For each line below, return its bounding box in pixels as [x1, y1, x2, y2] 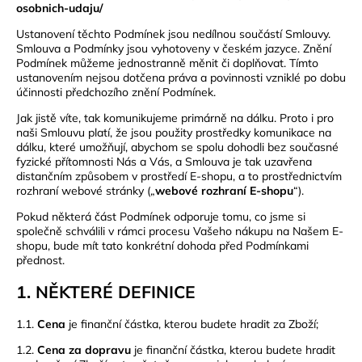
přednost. [16, 253, 65, 267]
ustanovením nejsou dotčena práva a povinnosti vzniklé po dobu [16, 70, 346, 85]
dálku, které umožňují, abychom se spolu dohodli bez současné [16, 140, 339, 154]
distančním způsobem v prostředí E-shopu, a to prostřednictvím [16, 169, 342, 183]
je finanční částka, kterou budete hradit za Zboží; [65, 316, 318, 331]
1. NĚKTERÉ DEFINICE [16, 281, 196, 303]
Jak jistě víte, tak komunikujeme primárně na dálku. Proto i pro [16, 111, 334, 125]
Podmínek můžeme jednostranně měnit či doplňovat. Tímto [16, 56, 318, 70]
